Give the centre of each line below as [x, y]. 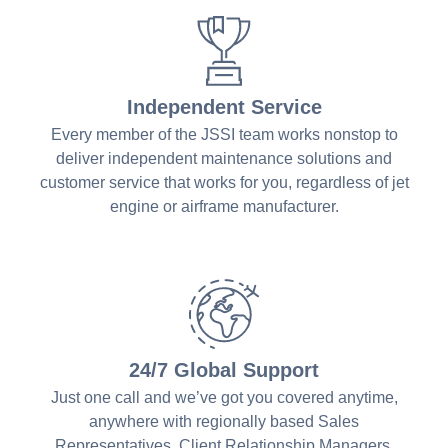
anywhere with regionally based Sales [224, 421]
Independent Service [224, 106]
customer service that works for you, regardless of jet [224, 182]
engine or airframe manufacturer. [224, 206]
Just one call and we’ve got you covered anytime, [224, 397]
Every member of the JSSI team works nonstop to [224, 134]
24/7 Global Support [224, 369]
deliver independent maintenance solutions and [224, 158]
